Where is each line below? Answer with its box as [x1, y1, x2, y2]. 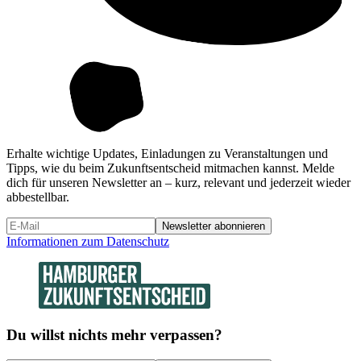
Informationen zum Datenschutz [6, 234, 169, 248]
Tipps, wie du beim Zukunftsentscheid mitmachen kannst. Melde [6, 160, 334, 175]
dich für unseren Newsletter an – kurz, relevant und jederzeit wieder [6, 175, 351, 189]
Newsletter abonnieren [162, 219, 265, 232]
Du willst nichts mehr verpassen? [6, 326, 222, 344]
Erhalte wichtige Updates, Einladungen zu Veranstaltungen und [6, 146, 328, 160]
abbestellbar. [6, 189, 69, 204]
